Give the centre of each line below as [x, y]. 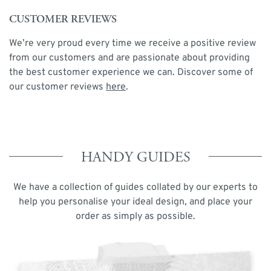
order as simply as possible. [135, 217]
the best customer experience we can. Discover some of [131, 73]
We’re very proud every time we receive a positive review [132, 44]
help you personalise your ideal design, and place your [135, 202]
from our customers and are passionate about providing [129, 58]
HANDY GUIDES [135, 158]
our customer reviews [57, 87]
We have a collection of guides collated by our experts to [135, 188]
